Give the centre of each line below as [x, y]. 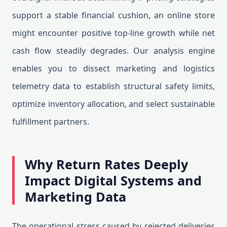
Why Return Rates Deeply [106, 164]
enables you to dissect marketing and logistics [113, 68]
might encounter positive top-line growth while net [113, 33]
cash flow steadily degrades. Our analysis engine [113, 51]
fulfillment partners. [51, 122]
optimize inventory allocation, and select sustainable [113, 104]
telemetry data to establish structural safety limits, [113, 86]
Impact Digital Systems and [113, 180]
